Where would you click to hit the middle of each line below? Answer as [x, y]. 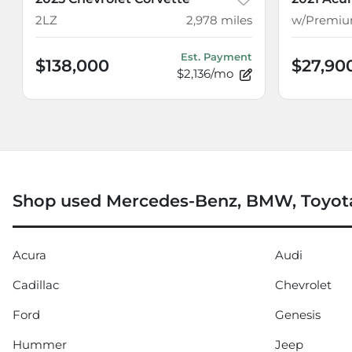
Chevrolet [303, 285]
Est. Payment [216, 57]
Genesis [298, 315]
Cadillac [36, 285]
